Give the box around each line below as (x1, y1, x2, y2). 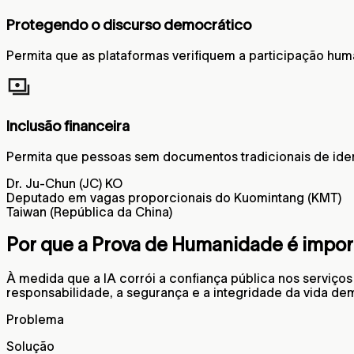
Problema (6, 312, 64, 327)
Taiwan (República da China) (6, 204, 172, 219)
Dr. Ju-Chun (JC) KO (6, 175, 122, 190)
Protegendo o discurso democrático (6, 17, 251, 34)
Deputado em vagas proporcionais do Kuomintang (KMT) (6, 190, 341, 205)
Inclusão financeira (6, 117, 130, 134)
